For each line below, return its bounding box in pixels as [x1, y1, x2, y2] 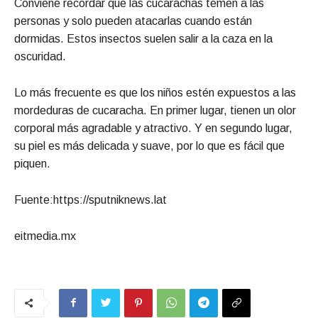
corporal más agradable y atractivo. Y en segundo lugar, [14, 121, 292, 134]
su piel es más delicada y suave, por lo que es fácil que [14, 139, 285, 152]
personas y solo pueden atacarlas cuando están [14, 14, 252, 27]
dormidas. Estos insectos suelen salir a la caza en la [14, 32, 273, 45]
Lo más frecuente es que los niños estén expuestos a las [14, 86, 296, 99]
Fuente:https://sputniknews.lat [14, 193, 167, 206]
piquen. [14, 157, 50, 170]
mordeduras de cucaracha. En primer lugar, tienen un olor [14, 104, 296, 116]
